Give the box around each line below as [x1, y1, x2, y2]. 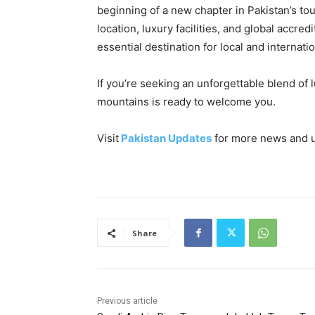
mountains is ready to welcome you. [97, 95, 276, 109]
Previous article [97, 296, 157, 307]
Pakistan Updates [119, 131, 212, 146]
